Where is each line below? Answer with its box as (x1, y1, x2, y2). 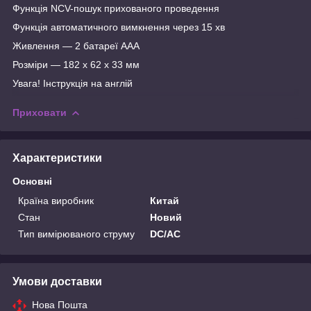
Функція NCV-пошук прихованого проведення (12, 2, 219, 14)
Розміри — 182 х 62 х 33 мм (12, 58, 140, 70)
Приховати (12, 106, 67, 118)
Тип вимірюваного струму (18, 228, 135, 239)
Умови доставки (12, 275, 102, 287)
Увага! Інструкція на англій (12, 77, 133, 89)
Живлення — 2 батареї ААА (12, 40, 140, 51)
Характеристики (12, 151, 102, 164)
